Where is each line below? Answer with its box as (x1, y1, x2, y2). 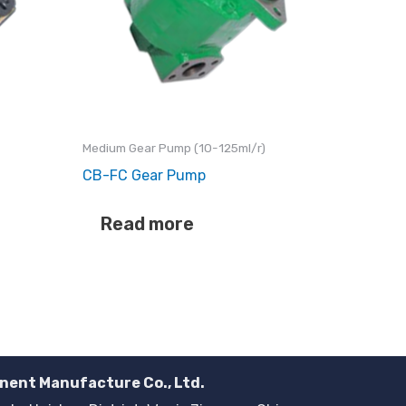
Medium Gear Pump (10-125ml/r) (82, 140, 266, 155)
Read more (101, 212, 194, 235)
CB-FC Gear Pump (82, 166, 206, 184)
